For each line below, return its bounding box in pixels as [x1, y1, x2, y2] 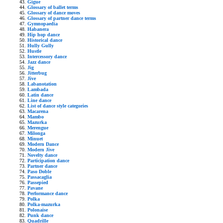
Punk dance [27, 212, 53, 218]
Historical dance [27, 37, 62, 43]
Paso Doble [27, 168, 51, 174]
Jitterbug [27, 70, 47, 76]
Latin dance [27, 92, 53, 98]
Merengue [27, 124, 48, 130]
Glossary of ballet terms [27, 4, 78, 10]
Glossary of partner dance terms [27, 15, 96, 21]
